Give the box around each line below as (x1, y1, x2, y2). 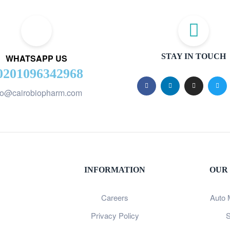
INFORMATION (84, 165, 146, 174)
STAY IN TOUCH (161, 51, 226, 61)
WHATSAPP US (6, 52, 67, 64)
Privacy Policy (90, 209, 139, 221)
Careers (101, 191, 129, 203)
